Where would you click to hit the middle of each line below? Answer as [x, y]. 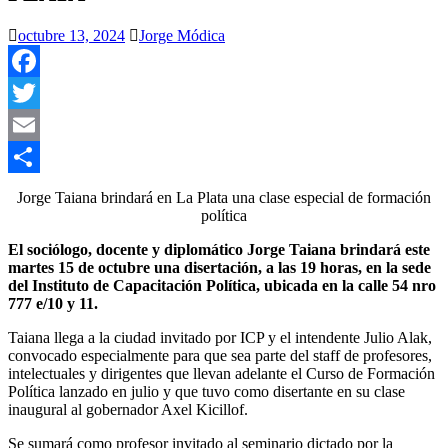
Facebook [39, 92]
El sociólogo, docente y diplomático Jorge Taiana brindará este [219, 249]
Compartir [40, 188]
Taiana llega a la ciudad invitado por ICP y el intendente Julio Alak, [220, 337]
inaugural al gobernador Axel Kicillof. [128, 409]
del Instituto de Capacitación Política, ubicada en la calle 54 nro [222, 285]
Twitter [30, 124]
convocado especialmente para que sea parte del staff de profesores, [220, 355]
